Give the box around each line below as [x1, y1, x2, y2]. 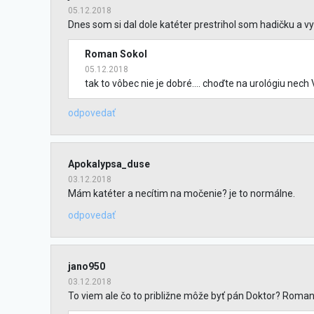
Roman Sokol [84, 48, 147, 60]
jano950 [68, 261, 105, 272]
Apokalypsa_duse [68, 158, 150, 170]
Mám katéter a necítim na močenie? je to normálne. [68, 188, 295, 199]
